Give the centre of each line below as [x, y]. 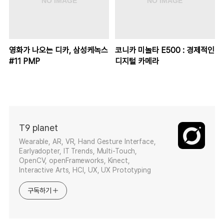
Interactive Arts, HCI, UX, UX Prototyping [85, 170]
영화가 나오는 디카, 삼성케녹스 [58, 50]
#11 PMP [24, 61]
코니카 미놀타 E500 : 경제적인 [164, 50]
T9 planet [38, 128]
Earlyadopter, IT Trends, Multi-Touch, [78, 151]
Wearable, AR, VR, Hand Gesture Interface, [87, 142]
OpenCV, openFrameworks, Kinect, [74, 161]
